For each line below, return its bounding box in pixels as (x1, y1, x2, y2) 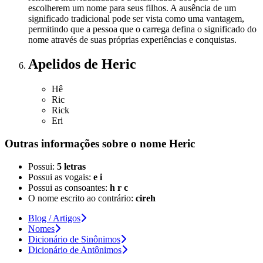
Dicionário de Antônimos (28, 244, 122, 255)
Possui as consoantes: (28, 182, 110, 193)
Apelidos (28, 56, 84, 72)
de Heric (84, 56, 136, 72)
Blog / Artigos (28, 213, 80, 223)
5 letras (57, 161, 86, 171)
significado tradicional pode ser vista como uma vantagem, (28, 13, 244, 23)
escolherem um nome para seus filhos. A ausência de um (28, 2, 236, 13)
